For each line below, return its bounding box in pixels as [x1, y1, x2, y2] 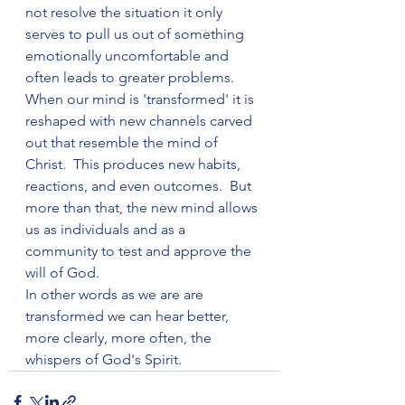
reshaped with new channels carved [25, 112, 256, 129]
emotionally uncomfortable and [25, 47, 232, 64]
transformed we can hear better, [25, 307, 232, 325]
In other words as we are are [25, 286, 207, 303]
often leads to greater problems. [25, 69, 234, 86]
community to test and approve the [25, 242, 255, 259]
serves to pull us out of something [25, 25, 248, 42]
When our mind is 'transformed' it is [25, 90, 258, 108]
